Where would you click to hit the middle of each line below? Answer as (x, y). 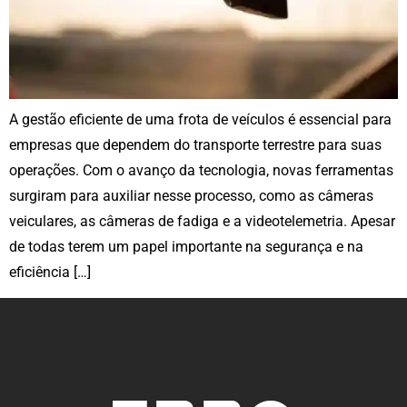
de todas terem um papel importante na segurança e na (186, 246)
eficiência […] (50, 272)
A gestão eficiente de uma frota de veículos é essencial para (200, 119)
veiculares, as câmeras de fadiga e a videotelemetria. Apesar (202, 221)
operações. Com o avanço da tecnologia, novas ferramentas (201, 170)
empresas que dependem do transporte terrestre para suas (195, 144)
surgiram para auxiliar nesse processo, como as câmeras (191, 195)
